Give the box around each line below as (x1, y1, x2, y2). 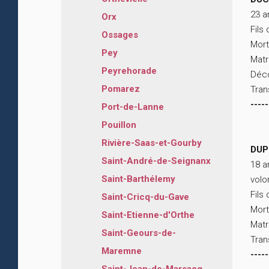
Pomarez (101, 83, 140, 95)
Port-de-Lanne (101, 101, 164, 113)
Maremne (101, 246, 142, 257)
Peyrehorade (101, 65, 157, 77)
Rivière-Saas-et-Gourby (101, 138, 202, 149)
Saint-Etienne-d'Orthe (101, 210, 195, 221)
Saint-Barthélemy (101, 174, 175, 185)
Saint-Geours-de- (101, 228, 176, 239)
